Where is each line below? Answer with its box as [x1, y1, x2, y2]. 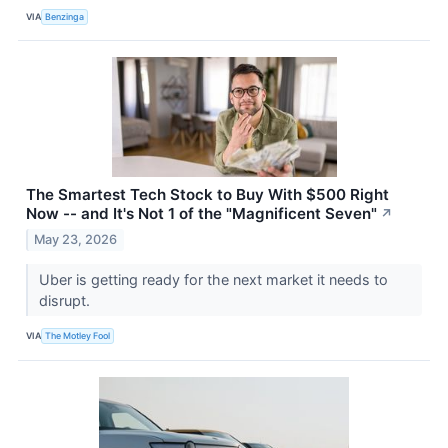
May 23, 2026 [34, 231, 118, 247]
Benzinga [45, 10, 85, 22]
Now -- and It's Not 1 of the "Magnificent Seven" [26, 204, 377, 224]
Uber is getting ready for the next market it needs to [38, 270, 388, 288]
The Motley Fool [45, 330, 111, 342]
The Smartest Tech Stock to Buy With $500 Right [26, 185, 389, 205]
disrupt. [38, 291, 94, 309]
